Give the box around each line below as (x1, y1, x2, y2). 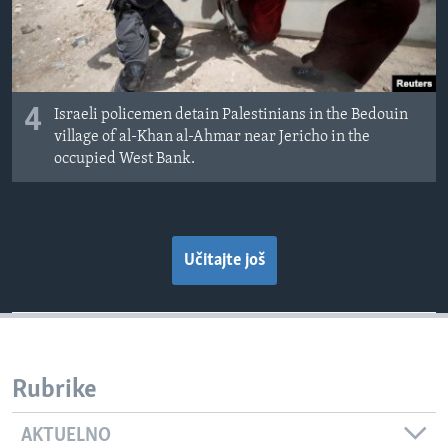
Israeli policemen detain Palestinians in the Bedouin (54, 107, 408, 124)
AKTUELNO (21, 425, 111, 446)
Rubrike (12, 377, 97, 405)
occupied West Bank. (54, 151, 195, 168)
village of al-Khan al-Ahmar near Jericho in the (54, 129, 370, 146)
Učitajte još (183, 251, 265, 271)
